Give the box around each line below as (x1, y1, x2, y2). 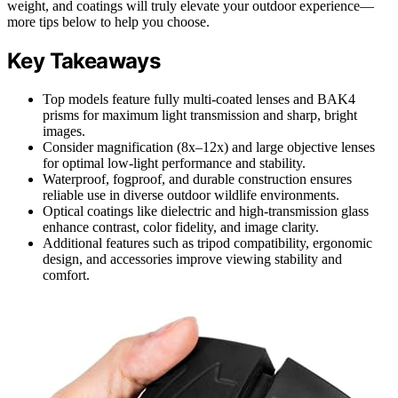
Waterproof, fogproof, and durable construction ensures (43, 171, 352, 187)
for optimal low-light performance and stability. (43, 155, 306, 171)
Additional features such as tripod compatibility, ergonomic (43, 235, 372, 251)
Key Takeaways (7, 48, 161, 75)
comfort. (43, 267, 90, 283)
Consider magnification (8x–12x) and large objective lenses (43, 139, 375, 155)
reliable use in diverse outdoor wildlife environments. (43, 187, 339, 203)
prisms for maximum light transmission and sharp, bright (43, 107, 357, 123)
